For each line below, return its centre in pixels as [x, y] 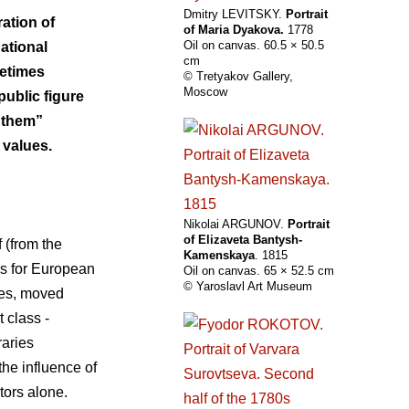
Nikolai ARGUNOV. [236, 225]
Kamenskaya [219, 256]
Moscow [205, 92]
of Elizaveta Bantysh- [243, 240]
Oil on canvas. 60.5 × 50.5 [254, 46]
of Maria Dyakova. [234, 30]
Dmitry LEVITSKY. [235, 15]
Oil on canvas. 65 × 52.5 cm [259, 271]
